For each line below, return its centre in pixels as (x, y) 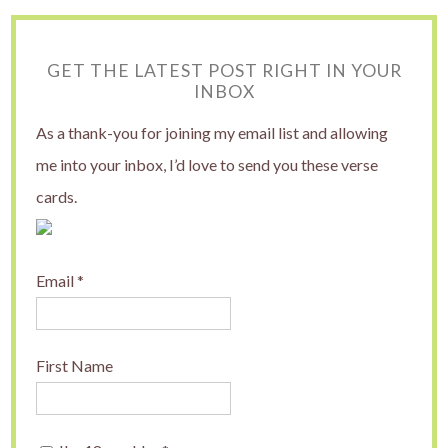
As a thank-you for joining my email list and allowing (212, 133)
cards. (57, 197)
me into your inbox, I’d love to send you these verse (207, 165)
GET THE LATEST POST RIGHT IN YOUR (224, 71)
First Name (75, 366)
